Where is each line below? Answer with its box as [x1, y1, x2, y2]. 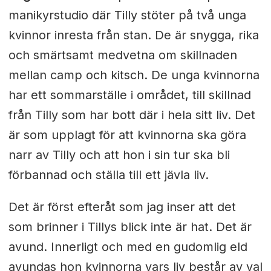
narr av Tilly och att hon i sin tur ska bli [8, 148, 230, 163]
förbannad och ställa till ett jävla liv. [8, 168, 209, 183]
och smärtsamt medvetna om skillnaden [8, 48, 237, 63]
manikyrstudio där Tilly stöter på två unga [8, 8, 246, 23]
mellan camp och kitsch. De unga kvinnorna [8, 68, 260, 83]
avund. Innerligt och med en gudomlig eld [8, 239, 247, 254]
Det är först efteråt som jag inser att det [8, 199, 236, 214]
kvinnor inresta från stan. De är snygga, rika [8, 28, 259, 43]
